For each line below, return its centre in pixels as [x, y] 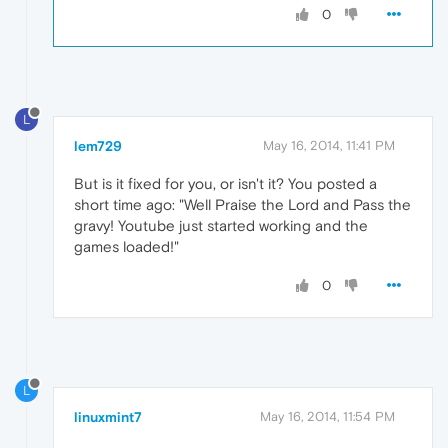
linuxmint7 [108, 416]
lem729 [98, 145]
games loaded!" [126, 246]
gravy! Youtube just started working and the [221, 225]
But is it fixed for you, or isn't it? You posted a [225, 183]
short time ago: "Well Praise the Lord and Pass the [242, 204]
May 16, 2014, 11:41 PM [329, 145]
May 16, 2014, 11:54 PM [327, 416]
